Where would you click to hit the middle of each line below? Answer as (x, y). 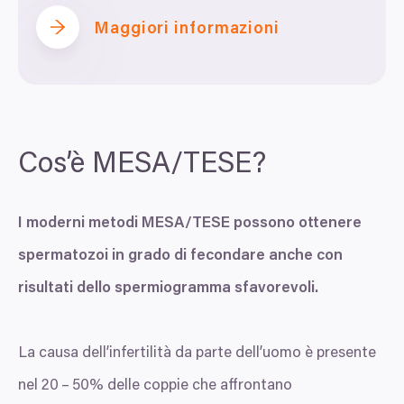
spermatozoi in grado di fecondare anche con (180, 257)
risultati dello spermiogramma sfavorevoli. (168, 289)
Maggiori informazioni (187, 29)
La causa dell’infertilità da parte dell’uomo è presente (197, 354)
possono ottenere (296, 225)
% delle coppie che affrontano (191, 387)
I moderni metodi (80, 225)
